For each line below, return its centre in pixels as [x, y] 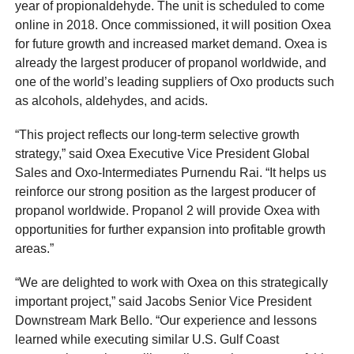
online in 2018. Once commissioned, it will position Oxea [173, 24]
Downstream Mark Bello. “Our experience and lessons [166, 321]
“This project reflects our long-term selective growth [158, 134]
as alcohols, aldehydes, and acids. [112, 100]
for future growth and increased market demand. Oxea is [171, 43]
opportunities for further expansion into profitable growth [171, 229]
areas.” [35, 248]
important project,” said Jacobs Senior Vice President [164, 302]
